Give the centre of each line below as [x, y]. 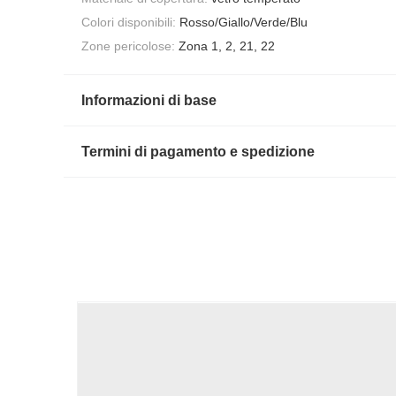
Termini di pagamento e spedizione [198, 152]
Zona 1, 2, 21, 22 [227, 46]
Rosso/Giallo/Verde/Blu [244, 22]
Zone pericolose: [128, 46]
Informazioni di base [149, 101]
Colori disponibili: [129, 22]
